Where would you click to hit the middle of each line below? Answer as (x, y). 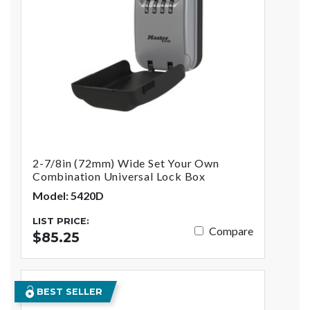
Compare (231, 230)
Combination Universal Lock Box (119, 176)
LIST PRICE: (61, 221)
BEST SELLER (68, 292)
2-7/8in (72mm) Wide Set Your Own (126, 163)
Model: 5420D (68, 196)
